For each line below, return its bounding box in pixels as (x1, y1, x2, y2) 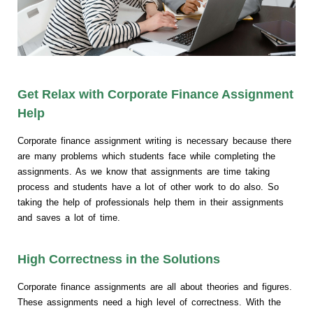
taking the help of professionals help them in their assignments (17, 196, 284, 208)
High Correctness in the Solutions (17, 252, 220, 266)
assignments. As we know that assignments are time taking (17, 166, 270, 177)
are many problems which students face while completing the (17, 150, 275, 161)
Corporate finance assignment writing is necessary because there (17, 135, 291, 146)
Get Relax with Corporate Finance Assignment (17, 87, 293, 101)
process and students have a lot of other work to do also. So (17, 181, 279, 192)
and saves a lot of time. (17, 212, 120, 223)
